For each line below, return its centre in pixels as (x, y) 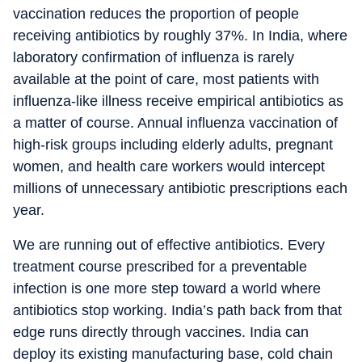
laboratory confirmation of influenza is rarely (154, 57)
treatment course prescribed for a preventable (160, 267)
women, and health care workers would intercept (169, 166)
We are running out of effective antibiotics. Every (169, 245)
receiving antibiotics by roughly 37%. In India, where (180, 36)
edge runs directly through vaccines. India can (161, 332)
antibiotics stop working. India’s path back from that (177, 310)
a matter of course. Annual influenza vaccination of (175, 123)
